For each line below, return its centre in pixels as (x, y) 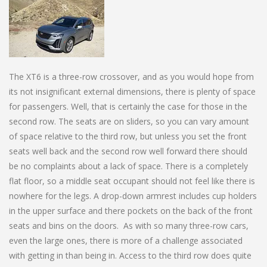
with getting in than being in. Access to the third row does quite (130, 255)
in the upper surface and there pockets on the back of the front (131, 210)
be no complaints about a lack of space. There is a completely (128, 166)
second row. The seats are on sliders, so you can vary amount (129, 121)
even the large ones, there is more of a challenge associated (126, 240)
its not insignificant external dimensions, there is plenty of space (132, 91)
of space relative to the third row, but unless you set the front (128, 136)
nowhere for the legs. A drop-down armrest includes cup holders (133, 195)
